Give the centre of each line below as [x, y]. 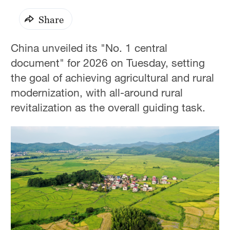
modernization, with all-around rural [97, 93]
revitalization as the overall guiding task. [108, 108]
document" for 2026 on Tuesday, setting [108, 63]
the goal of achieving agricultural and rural [113, 78]
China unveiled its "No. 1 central [89, 48]
